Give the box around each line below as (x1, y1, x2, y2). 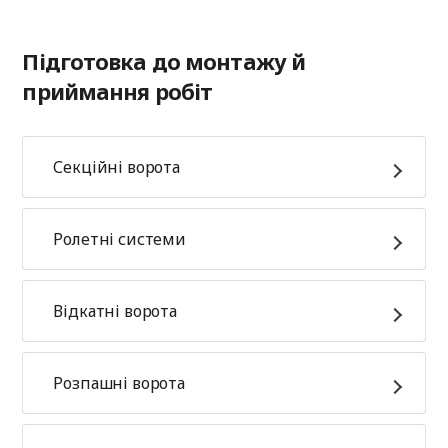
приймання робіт (22, 76, 213, 106)
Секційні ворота (53, 156, 181, 178)
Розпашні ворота (53, 372, 186, 394)
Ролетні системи (53, 228, 187, 250)
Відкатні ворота (53, 300, 178, 322)
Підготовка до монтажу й (22, 46, 306, 76)
